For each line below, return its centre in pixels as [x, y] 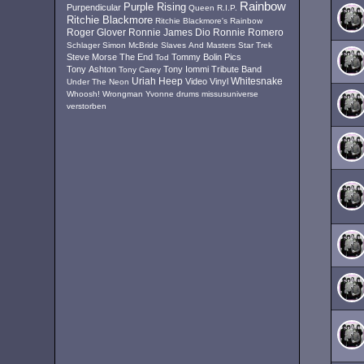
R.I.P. [227, 8]
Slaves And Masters [199, 45]
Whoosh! [84, 94]
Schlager [84, 45]
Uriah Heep [158, 81]
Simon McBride [131, 45]
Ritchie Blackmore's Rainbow [209, 21]
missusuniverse [230, 94]
